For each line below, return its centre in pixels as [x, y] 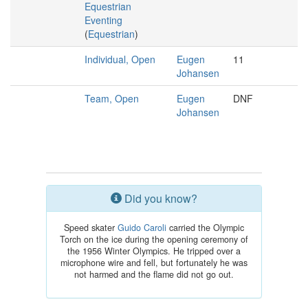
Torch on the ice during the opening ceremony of [154, 239]
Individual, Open [120, 59]
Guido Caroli [142, 228]
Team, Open [112, 98]
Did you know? [159, 198]
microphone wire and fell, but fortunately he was [154, 263]
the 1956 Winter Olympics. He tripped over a [154, 251]
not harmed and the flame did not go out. [154, 274]
